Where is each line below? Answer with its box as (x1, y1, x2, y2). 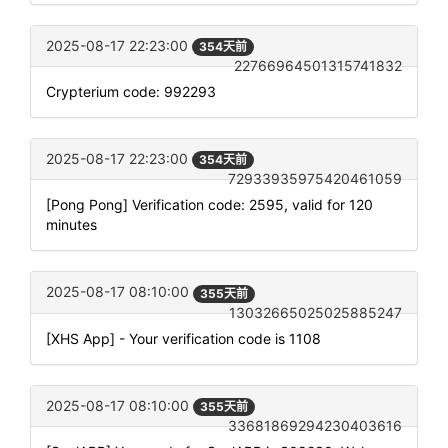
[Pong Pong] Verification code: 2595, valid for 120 (46, 196, 373, 214)
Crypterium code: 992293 (46, 83, 216, 101)
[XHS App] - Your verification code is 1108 (46, 329, 321, 347)
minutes (46, 216, 97, 234)
